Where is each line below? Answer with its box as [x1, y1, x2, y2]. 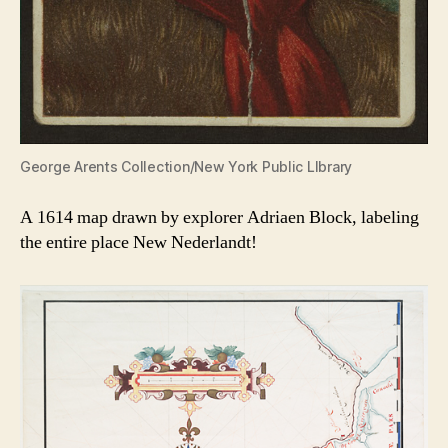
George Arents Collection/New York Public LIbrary [20, 158, 353, 176]
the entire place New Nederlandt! [20, 231, 257, 255]
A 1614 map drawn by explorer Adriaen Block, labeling [20, 206, 419, 230]
